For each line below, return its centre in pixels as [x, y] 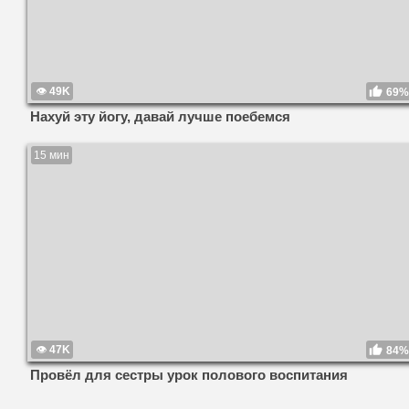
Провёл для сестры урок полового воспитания [189, 375]
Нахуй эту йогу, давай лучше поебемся [160, 117]
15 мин [52, 156]
